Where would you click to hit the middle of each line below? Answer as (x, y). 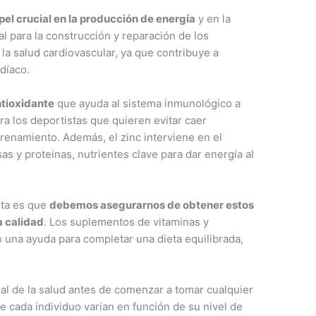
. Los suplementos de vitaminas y (127, 222)
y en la (213, 19)
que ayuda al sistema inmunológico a (148, 104)
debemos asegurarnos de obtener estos (152, 205)
